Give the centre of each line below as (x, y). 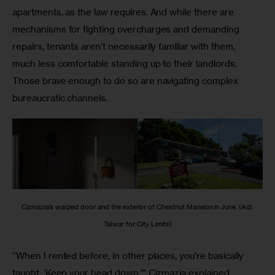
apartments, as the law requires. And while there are (124, 12)
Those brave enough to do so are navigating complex (126, 80)
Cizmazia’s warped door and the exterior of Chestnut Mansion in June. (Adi (137, 207)
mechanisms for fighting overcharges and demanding (127, 29)
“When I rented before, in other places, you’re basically (129, 256)
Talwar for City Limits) (137, 224)
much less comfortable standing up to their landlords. (126, 63)
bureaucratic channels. (60, 98)
